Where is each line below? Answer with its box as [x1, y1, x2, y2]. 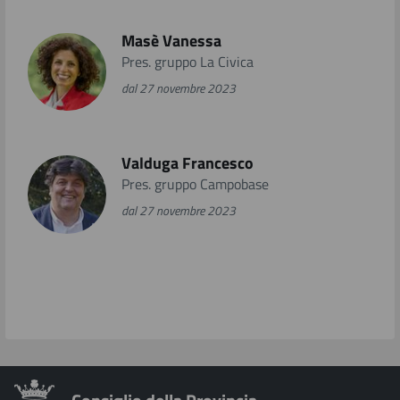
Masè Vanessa [121, 28, 221, 53]
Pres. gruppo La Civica [121, 50, 254, 72]
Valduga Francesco [121, 151, 254, 176]
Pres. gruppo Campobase [121, 173, 269, 196]
